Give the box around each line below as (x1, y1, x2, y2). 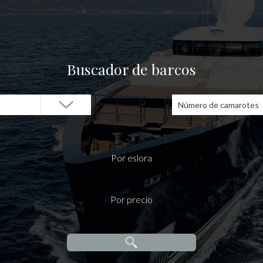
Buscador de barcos (67, 59, 196, 79)
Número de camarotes (178, 100, 259, 110)
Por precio (110, 194, 153, 205)
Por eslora (111, 152, 152, 163)
